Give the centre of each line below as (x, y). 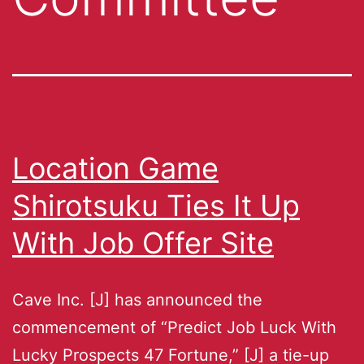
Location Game (115, 168)
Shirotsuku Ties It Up (156, 205)
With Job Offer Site (143, 243)
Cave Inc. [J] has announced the (137, 299)
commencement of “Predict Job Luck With (174, 327)
